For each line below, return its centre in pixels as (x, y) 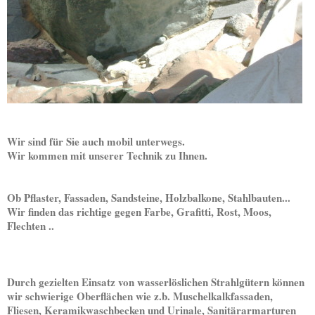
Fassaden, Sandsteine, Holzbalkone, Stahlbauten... (177, 197)
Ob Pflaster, (34, 197)
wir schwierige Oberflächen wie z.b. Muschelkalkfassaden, (140, 296)
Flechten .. (31, 225)
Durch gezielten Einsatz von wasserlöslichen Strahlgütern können (156, 282)
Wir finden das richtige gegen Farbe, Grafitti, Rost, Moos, (139, 211)
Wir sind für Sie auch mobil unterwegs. (96, 141)
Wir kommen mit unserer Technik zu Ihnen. (107, 155)
